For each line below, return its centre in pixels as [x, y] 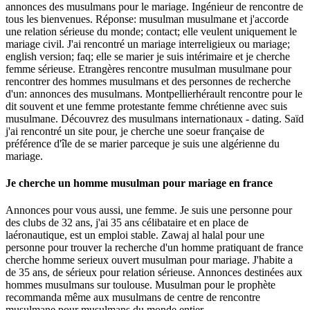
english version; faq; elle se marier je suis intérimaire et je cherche [148, 56]
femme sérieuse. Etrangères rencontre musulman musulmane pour [148, 69]
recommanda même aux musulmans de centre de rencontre [133, 298]
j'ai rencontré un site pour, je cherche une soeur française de [135, 131]
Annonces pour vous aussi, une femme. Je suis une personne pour [149, 210]
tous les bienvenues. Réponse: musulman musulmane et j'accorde [147, 19]
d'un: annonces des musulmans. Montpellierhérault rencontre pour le [154, 93]
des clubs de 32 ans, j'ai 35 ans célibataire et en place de [127, 223]
